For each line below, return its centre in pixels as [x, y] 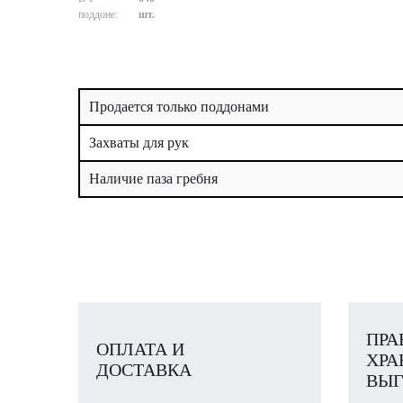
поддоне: [98, 14]
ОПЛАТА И [140, 349]
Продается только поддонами [179, 106]
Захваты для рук [139, 142]
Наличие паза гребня [153, 178]
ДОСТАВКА [144, 370]
